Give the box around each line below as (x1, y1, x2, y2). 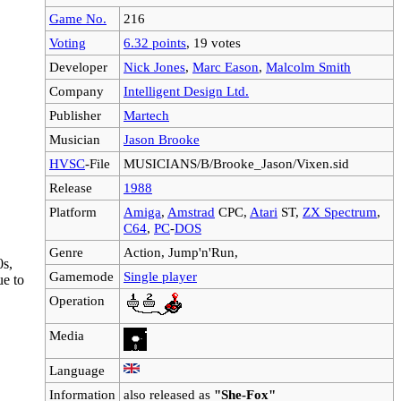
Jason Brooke (124, 131, 200, 147)
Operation (49, 292, 105, 308)
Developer (49, 58, 107, 74)
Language (49, 362, 105, 378)
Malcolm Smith (266, 58, 351, 74)
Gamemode (49, 268, 114, 284)
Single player (124, 268, 197, 284)
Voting (49, 34, 86, 50)
